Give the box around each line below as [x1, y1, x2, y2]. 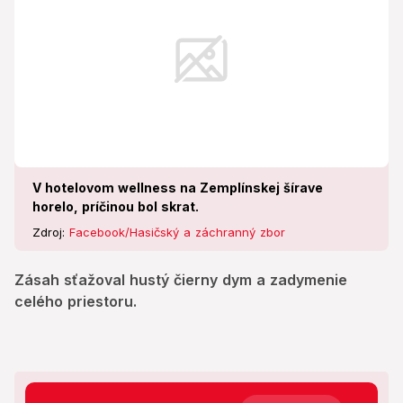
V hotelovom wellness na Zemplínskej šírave [32, 180, 323, 196]
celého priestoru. [14, 292, 137, 311]
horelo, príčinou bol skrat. [32, 199, 199, 215]
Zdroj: [32, 225, 69, 240]
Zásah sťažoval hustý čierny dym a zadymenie [14, 271, 347, 290]
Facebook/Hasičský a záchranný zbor [69, 225, 285, 240]
